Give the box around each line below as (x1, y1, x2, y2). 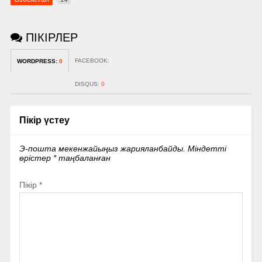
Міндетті (187, 144, 226, 154)
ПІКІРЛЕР (22, 31, 78, 44)
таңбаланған (56, 153, 111, 163)
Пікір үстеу (19, 115, 70, 126)
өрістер (19, 153, 53, 163)
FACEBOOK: (74, 57, 109, 64)
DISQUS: (74, 81, 101, 88)
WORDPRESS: (16, 58, 59, 65)
